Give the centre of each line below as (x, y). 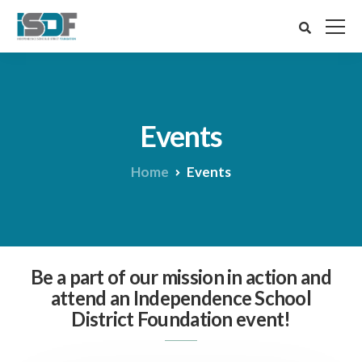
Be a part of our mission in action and (181, 277)
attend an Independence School (181, 298)
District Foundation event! (181, 319)
